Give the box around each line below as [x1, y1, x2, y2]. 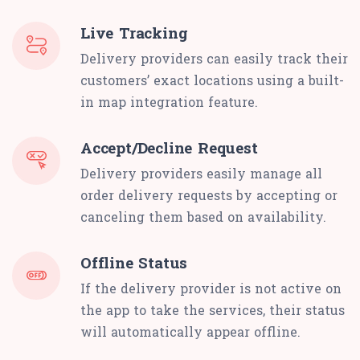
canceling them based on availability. [80, 207, 326, 225]
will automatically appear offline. [80, 322, 301, 340]
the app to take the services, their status [80, 301, 345, 318]
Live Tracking [80, 22, 188, 43]
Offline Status [80, 252, 188, 272]
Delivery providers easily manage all [80, 164, 322, 182]
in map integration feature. [80, 92, 258, 110]
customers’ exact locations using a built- [80, 71, 344, 88]
